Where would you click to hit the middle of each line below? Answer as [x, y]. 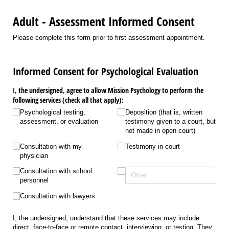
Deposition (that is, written [164, 112]
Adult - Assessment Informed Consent [104, 21]
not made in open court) [160, 131]
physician [34, 155]
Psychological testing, [53, 112]
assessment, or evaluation [59, 122]
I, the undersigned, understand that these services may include [106, 218]
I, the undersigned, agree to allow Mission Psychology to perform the [108, 90]
